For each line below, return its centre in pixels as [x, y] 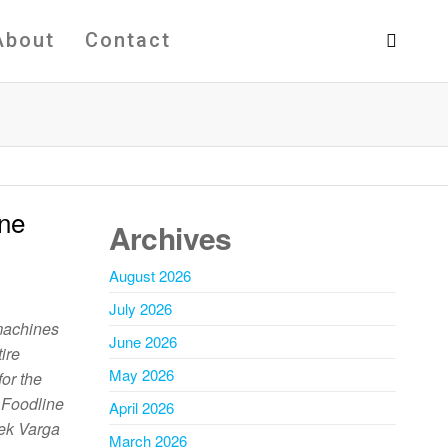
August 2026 [149, 275]
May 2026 [141, 374]
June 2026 [142, 341]
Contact [128, 40]
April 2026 [141, 407]
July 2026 [140, 308]
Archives [170, 237]
